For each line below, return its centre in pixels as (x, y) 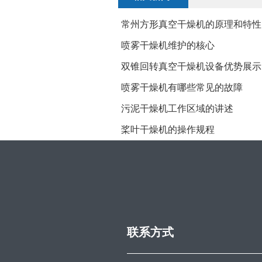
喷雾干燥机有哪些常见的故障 (182, 88)
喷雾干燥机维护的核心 (168, 46)
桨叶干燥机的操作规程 (168, 130)
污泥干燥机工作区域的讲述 (177, 109)
